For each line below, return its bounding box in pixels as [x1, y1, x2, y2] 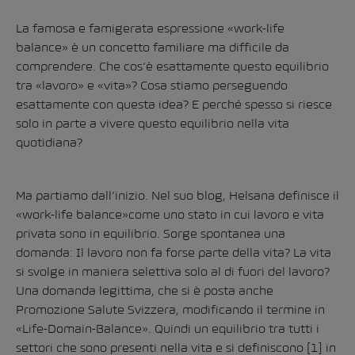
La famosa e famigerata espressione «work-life [16, 21, 284, 35]
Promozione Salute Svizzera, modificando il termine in [16, 303, 325, 316]
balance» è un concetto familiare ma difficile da [16, 40, 289, 54]
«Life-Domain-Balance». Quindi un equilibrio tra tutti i [16, 322, 319, 335]
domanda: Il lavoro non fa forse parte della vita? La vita [16, 246, 331, 259]
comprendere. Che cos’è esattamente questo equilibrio [16, 59, 329, 73]
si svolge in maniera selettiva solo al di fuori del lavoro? [16, 265, 330, 278]
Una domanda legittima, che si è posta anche [16, 284, 273, 297]
